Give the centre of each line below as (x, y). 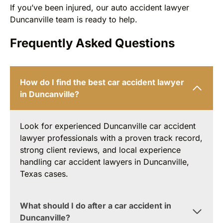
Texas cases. (44, 173)
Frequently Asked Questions (92, 43)
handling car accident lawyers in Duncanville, (105, 162)
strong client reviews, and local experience (100, 150)
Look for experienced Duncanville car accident (108, 126)
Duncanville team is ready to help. (74, 19)
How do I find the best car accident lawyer (102, 82)
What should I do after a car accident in (96, 205)
